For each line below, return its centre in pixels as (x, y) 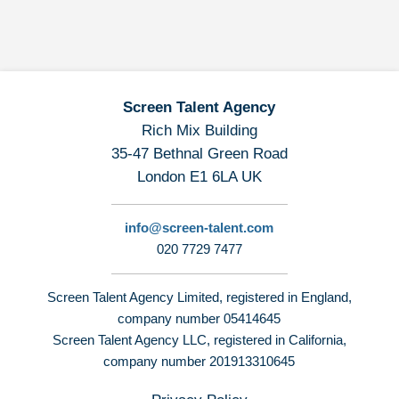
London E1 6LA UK (199, 177)
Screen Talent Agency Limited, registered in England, (199, 297)
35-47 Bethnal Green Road (199, 154)
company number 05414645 (199, 319)
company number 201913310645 (199, 362)
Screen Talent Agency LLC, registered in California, (199, 340)
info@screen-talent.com (199, 228)
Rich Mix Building (199, 131)
